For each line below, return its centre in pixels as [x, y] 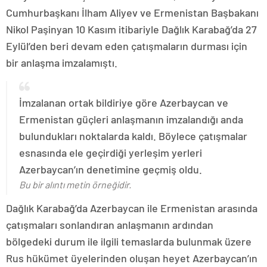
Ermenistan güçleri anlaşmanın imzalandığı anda [131, 119]
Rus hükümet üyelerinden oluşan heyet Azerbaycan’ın [132, 258]
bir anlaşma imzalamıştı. [62, 63]
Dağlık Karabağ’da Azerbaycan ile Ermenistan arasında [132, 208]
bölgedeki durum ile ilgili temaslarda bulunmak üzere [129, 241]
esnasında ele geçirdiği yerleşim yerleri [111, 153]
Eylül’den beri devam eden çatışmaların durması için [127, 46]
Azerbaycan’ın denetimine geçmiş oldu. [111, 169]
